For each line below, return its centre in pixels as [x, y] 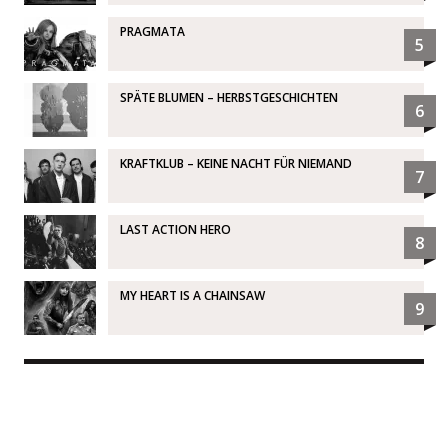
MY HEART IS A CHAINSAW [192, 295]
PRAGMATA [152, 31]
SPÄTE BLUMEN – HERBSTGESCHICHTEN [228, 97]
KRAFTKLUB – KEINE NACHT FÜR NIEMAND [235, 163]
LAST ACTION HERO [175, 229]
